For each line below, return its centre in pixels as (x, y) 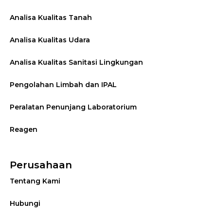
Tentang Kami (35, 181)
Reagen (24, 130)
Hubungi (25, 204)
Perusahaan (41, 165)
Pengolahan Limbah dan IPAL (63, 85)
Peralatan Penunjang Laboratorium (73, 107)
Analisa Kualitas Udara (50, 40)
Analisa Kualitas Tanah (51, 18)
